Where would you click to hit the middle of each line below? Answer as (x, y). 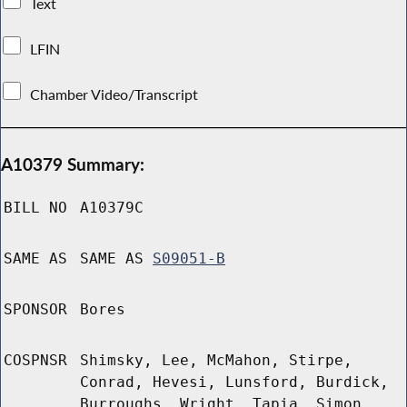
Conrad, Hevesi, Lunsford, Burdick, (234, 382)
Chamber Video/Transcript (114, 94)
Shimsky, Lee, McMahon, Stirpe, (216, 361)
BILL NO (35, 208)
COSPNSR (35, 361)
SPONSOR (35, 310)
